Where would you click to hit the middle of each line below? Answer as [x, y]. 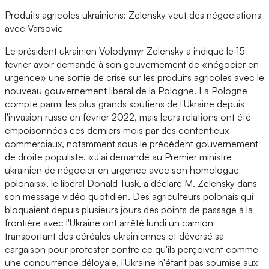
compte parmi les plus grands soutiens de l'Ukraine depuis [125, 104]
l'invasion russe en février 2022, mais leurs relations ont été [128, 117]
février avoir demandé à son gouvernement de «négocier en [132, 64]
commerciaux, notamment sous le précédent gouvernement [131, 143]
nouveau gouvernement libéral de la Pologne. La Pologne [126, 90]
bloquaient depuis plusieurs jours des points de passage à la [129, 209]
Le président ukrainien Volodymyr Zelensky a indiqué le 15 [125, 51]
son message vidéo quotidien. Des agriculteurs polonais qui [129, 196]
